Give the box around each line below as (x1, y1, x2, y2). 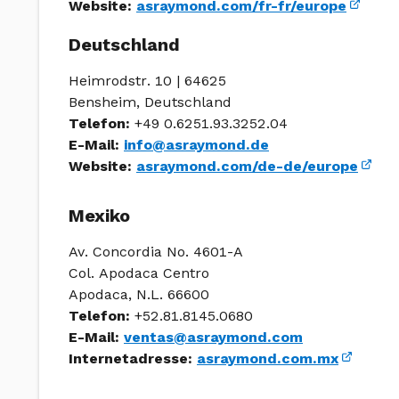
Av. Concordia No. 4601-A (69, 243, 243, 260)
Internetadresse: (69, 350, 192, 367)
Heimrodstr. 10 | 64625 (69, 72, 226, 89)
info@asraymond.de (124, 136, 269, 153)
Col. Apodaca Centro (69, 265, 209, 281)
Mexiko (69, 205, 130, 226)
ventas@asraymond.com (124, 329, 303, 346)
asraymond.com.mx (197, 350, 338, 367)
